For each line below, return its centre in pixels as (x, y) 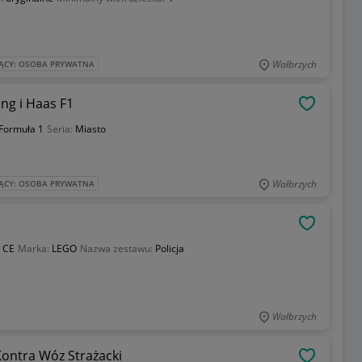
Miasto (90, 129)
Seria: (61, 129)
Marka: (34, 249)
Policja (169, 249)
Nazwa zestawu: (117, 249)
